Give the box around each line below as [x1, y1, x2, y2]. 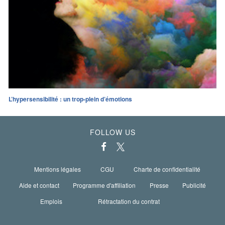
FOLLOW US [89, 127, 136, 137]
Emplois [40, 196, 63, 205]
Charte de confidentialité [134, 164, 200, 173]
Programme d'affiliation [73, 180, 136, 189]
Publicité [182, 180, 206, 189]
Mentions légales [34, 164, 81, 173]
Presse [149, 180, 169, 189]
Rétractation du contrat [97, 196, 160, 205]
